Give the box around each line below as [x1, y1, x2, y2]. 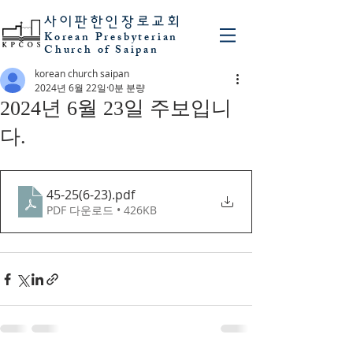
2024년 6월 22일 [35, 81, 106, 94]
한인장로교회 [90, 15, 184, 29]
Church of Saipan [44, 41, 159, 61]
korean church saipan [35, 67, 129, 80]
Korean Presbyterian [44, 28, 179, 48]
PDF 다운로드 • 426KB [46, 203, 157, 217]
